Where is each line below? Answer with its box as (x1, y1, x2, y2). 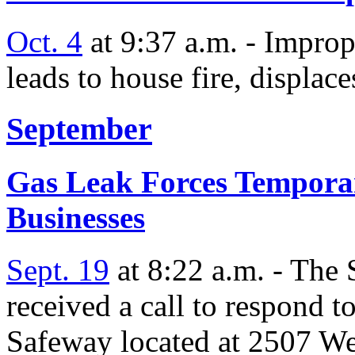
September (6, 110, 152, 147)
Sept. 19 (6, 253, 109, 288)
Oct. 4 (6, 25, 82, 59)
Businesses (6, 200, 145, 235)
